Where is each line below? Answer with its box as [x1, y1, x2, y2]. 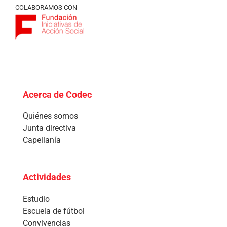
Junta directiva [23, 123, 76, 133]
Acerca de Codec [23, 89, 92, 100]
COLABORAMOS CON [15, 3, 77, 11]
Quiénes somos [23, 111, 78, 121]
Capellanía [23, 135, 61, 145]
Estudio [23, 194, 50, 204]
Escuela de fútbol [23, 206, 85, 216]
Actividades [23, 172, 71, 182]
